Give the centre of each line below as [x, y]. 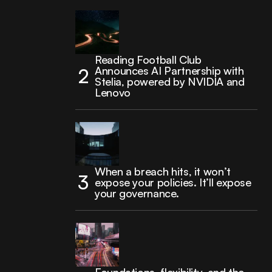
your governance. [137, 193]
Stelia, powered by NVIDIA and [170, 81]
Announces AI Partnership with [169, 70]
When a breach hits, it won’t [163, 171]
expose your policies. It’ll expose [173, 182]
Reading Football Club [148, 59]
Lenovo [113, 92]
